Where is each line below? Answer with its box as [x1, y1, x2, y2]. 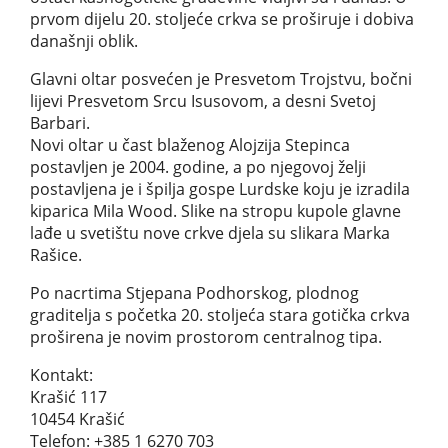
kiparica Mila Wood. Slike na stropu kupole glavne [29, 199, 401, 222]
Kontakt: [29, 363, 93, 386]
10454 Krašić [29, 407, 125, 430]
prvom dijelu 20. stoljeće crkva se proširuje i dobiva [29, 7, 414, 30]
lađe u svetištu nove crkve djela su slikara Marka [29, 221, 390, 244]
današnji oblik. [29, 29, 138, 52]
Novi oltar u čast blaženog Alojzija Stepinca [29, 133, 350, 156]
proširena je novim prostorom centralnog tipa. [29, 325, 382, 348]
